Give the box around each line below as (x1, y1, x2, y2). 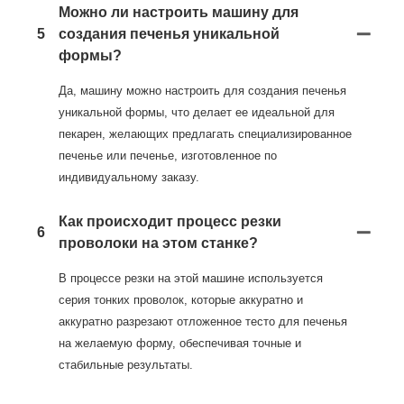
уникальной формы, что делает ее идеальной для (59, 106, 335, 120)
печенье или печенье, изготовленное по (59, 149, 277, 163)
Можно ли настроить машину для (59, 5, 298, 21)
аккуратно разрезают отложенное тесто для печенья (59, 315, 347, 329)
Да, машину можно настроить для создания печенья (59, 84, 346, 98)
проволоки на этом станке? (59, 235, 258, 252)
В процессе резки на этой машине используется (59, 271, 323, 286)
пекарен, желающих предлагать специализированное (59, 127, 352, 142)
